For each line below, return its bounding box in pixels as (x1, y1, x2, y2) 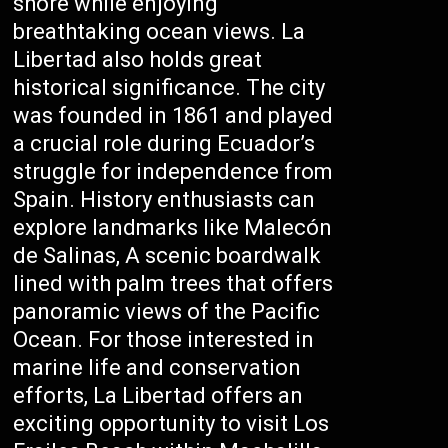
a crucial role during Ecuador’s (13, 131, 316, 156)
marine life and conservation (13, 355, 302, 380)
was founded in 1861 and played (13, 103, 334, 128)
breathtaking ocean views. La (13, 19, 306, 44)
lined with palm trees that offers (13, 271, 334, 296)
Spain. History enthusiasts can (13, 187, 316, 212)
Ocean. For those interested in (13, 327, 315, 352)
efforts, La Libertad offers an (13, 383, 304, 408)
